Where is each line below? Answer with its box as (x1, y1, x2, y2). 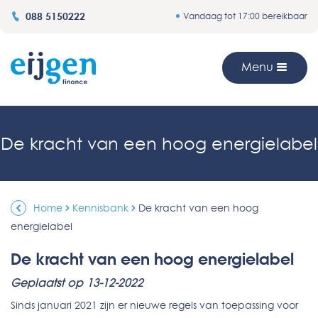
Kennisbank (72, 202, 128, 214)
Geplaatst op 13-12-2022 (11, 275, 143, 290)
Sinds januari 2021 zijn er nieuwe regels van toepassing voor (11, 299, 298, 312)
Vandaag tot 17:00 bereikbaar (183, 11, 307, 21)
